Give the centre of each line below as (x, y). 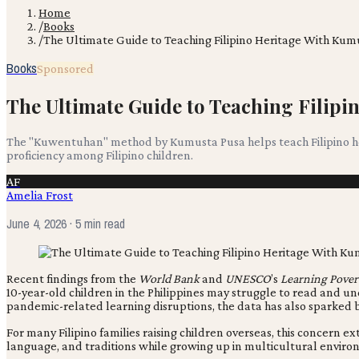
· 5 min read (96, 223)
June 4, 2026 (36, 223)
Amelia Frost (40, 195)
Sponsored (65, 69)
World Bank (168, 278)
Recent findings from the (71, 278)
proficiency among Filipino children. (100, 155)
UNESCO (248, 278)
